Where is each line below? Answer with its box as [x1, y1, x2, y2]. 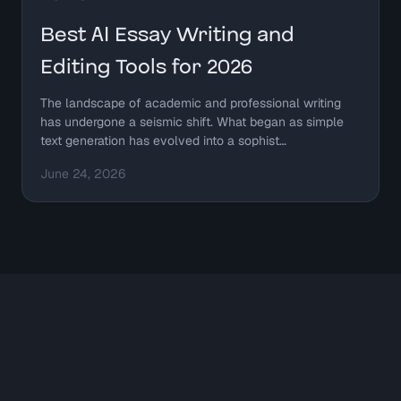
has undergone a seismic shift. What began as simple [40, 114, 344, 131]
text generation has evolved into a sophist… [40, 132, 286, 149]
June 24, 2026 [40, 166, 125, 183]
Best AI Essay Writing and [40, 20, 294, 51]
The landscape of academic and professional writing [40, 95, 341, 112]
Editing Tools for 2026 [40, 52, 252, 83]
